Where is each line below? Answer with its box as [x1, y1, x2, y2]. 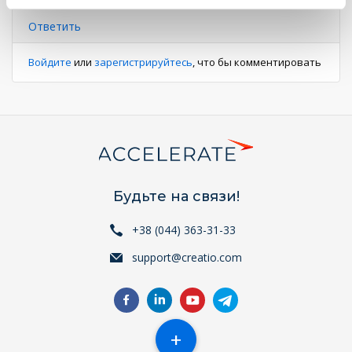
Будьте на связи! [112, 188, 240, 205]
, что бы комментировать [192, 54, 321, 69]
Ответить [28, 18, 81, 34]
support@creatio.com [132, 250, 242, 265]
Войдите [28, 54, 71, 69]
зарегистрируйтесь [94, 54, 192, 69]
